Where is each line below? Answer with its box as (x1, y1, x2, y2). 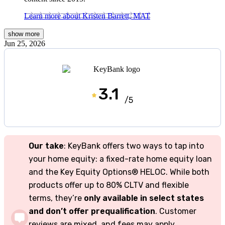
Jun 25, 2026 (4, 39, 45, 48)
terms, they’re (29, 193, 84, 203)
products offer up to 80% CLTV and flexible (29, 180, 189, 190)
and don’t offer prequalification (29, 206, 155, 216)
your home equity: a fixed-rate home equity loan (29, 154, 212, 164)
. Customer (155, 206, 196, 216)
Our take (29, 141, 64, 151)
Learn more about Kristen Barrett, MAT (24, 11, 150, 20)
